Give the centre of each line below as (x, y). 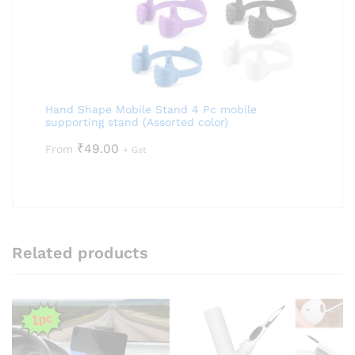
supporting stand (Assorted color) (137, 122)
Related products (80, 252)
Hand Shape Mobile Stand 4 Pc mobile (151, 109)
